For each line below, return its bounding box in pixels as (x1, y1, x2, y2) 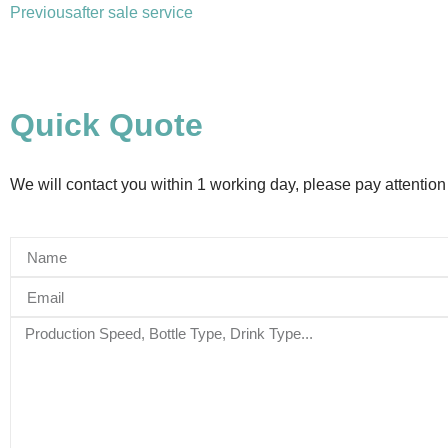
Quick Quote (10, 107, 203, 143)
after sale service (73, 4, 193, 21)
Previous (10, 4, 73, 21)
